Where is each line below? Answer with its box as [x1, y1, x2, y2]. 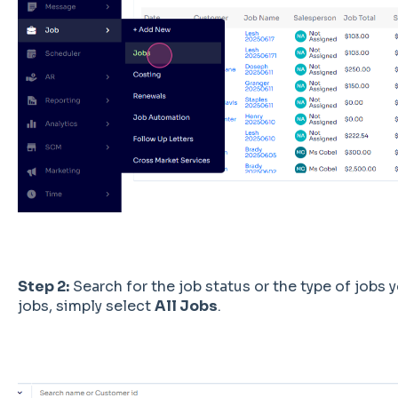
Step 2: [17, 277, 69, 297]
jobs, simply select [17, 297, 155, 316]
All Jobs [154, 297, 218, 316]
